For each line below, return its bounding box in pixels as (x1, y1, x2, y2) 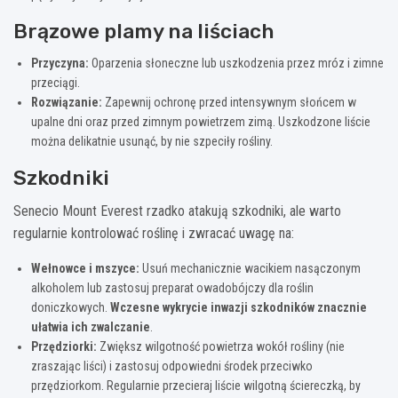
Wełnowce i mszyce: (31, 260, 139, 275)
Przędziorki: (31, 338, 97, 354)
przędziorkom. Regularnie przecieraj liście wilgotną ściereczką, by (31, 378, 361, 393)
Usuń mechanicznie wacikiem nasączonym (139, 260, 361, 275)
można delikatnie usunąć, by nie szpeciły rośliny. (31, 133, 273, 148)
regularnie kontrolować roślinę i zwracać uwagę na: (13, 224, 294, 242)
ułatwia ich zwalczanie (31, 319, 150, 334)
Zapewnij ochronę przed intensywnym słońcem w (102, 94, 356, 109)
